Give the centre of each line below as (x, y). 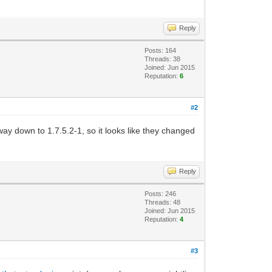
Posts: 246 (161, 194)
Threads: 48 (163, 202)
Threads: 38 (163, 59)
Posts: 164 (161, 50)
